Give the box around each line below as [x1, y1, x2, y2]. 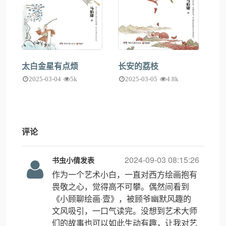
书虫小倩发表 [52, 155, 95, 165]
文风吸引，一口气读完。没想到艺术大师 [52, 205, 198, 216]
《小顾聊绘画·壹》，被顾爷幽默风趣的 [52, 193, 192, 204]
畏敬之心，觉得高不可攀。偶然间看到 [52, 181, 190, 192]
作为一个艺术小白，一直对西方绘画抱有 [52, 168, 198, 180]
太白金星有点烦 [22, 60, 79, 72]
